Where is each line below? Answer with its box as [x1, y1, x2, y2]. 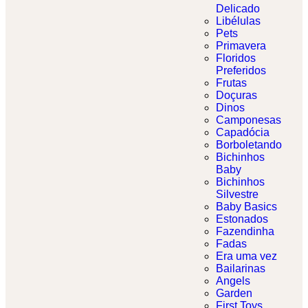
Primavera [216, 40, 266, 52]
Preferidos [216, 65, 266, 77]
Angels [216, 275, 250, 287]
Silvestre [216, 188, 258, 201]
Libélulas [216, 15, 261, 27]
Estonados [216, 213, 268, 225]
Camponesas [216, 114, 281, 126]
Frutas [216, 77, 247, 89]
